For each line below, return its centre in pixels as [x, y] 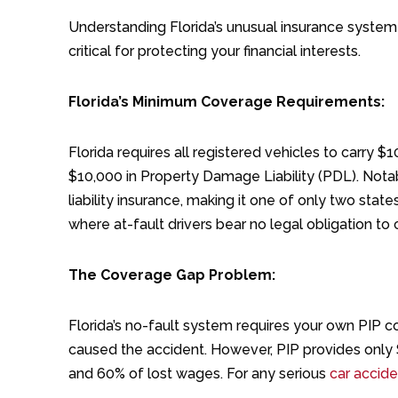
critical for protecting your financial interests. [215, 52]
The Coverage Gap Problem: [172, 275]
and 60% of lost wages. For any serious [197, 374]
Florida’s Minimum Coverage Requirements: [227, 102]
